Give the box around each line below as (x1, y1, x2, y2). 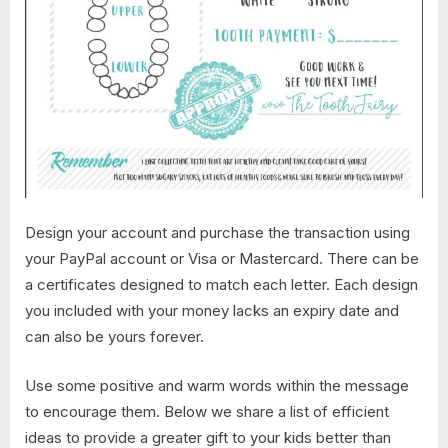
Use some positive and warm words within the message (25, 375, 409, 395)
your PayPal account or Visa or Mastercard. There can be (25, 249, 419, 269)
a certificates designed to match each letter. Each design (25, 275, 418, 295)
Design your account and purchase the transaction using (25, 223, 410, 243)
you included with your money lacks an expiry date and (25, 301, 399, 321)
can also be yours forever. (25, 327, 204, 347)
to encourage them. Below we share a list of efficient (25, 401, 389, 421)
